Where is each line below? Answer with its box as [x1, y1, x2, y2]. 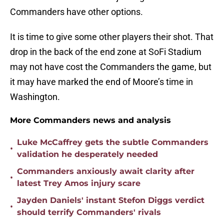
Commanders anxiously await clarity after [17, 166, 194, 176]
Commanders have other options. [10, 6, 143, 17]
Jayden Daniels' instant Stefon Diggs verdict [17, 195, 204, 205]
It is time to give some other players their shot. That [10, 31, 213, 42]
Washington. [10, 91, 60, 102]
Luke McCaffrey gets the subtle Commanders [17, 137, 208, 147]
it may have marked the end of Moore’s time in [10, 76, 193, 87]
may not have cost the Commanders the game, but [10, 61, 211, 72]
